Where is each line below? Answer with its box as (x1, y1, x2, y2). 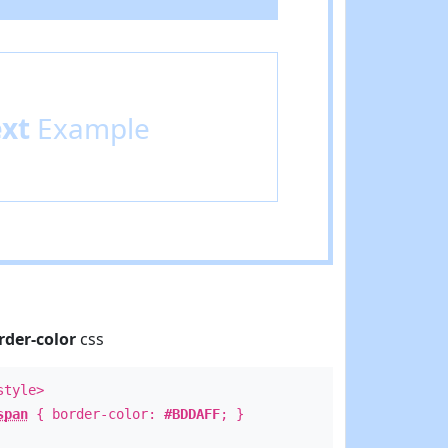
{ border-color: (27, 406, 164, 422)
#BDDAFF (163, 406, 220, 422)
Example (29, 109, 150, 147)
